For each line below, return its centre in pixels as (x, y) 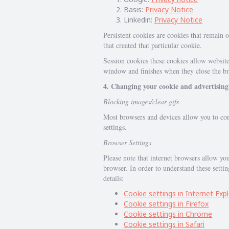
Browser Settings (127, 142)
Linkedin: (139, 20)
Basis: (134, 9)
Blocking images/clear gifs (141, 101)
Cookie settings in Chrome (168, 214)
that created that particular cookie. (153, 45)
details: (113, 178)
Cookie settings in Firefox (166, 204)
